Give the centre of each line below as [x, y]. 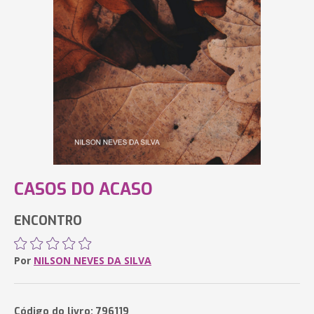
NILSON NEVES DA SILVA [93, 260]
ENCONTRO [48, 221]
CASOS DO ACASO [83, 189]
